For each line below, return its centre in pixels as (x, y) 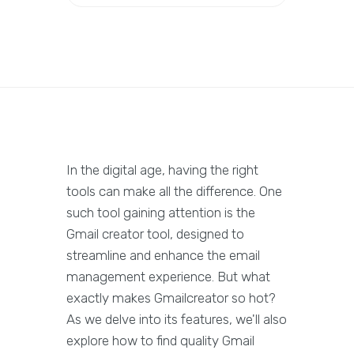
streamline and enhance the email (163, 255)
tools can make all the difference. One (174, 191)
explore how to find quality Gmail (160, 341)
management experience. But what (168, 277)
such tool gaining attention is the (161, 213)
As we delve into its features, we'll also (177, 319)
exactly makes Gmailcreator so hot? (171, 298)
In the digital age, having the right (162, 170)
